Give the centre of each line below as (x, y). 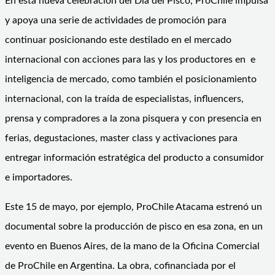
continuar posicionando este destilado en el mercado (118, 40)
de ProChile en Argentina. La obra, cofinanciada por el (120, 265)
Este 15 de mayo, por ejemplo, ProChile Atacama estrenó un (134, 207)
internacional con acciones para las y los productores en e (130, 59)
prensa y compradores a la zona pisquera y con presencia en (133, 118)
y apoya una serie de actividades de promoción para (116, 20)
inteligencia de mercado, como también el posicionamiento (131, 79)
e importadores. (39, 177)
